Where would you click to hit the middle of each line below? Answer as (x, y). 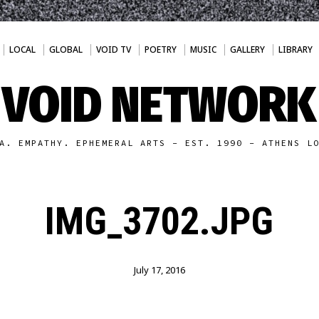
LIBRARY (295, 49)
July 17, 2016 (159, 270)
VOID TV (113, 49)
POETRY (160, 49)
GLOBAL (66, 49)
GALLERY (247, 49)
